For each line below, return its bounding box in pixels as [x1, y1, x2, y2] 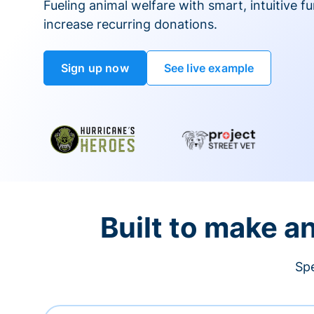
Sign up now [61, 61, 129, 75]
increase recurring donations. [43, 17, 217, 32]
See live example [163, 61, 254, 75]
